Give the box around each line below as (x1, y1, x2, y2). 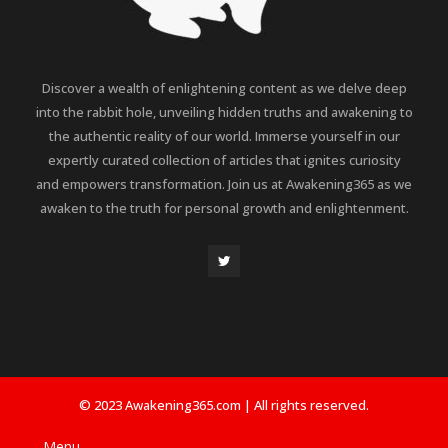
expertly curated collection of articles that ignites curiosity (47, 150, 401, 169)
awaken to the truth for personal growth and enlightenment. (39, 198, 409, 217)
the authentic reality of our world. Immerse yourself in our (48, 126, 400, 145)
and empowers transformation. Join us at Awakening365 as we (36, 174, 412, 193)
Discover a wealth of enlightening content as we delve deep (41, 78, 407, 97)
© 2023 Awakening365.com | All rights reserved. (79, 395, 369, 414)
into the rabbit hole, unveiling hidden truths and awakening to (35, 102, 413, 121)
